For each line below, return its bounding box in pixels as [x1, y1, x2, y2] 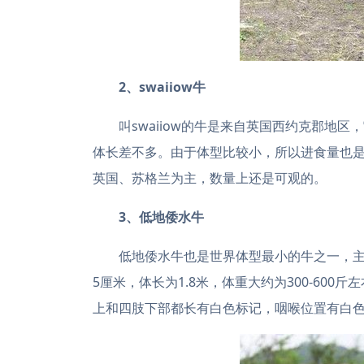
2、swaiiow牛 [119, 78, 206, 96]
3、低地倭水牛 [119, 208, 204, 226]
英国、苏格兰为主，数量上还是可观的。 [93, 169, 327, 187]
